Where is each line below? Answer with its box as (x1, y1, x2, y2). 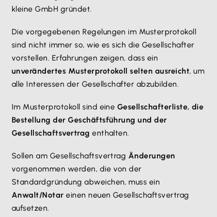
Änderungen (128, 151, 175, 161)
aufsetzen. (12, 203, 49, 213)
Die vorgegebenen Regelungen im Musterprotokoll (12, 27, 197, 37)
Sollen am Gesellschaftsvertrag (12, 151, 128, 161)
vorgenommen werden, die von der (12, 164, 142, 174)
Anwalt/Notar (12, 190, 64, 200)
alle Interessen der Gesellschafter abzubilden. (12, 79, 179, 89)
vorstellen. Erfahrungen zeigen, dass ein (12, 53, 158, 63)
